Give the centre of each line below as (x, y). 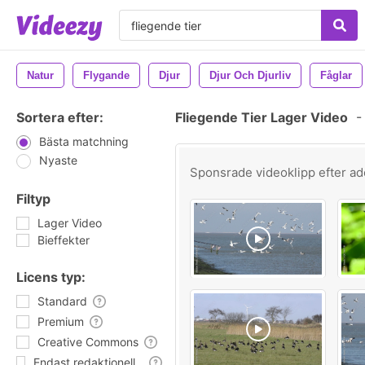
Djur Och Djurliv (250, 75)
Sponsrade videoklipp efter (270, 172)
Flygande (106, 75)
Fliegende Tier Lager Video (262, 117)
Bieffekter (64, 240)
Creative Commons (88, 342)
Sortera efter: (60, 117)
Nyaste (58, 160)
